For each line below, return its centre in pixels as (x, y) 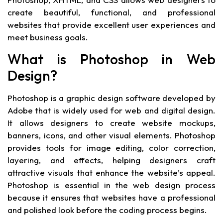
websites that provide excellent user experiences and (111, 25)
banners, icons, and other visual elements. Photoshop (111, 135)
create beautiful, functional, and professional (111, 12)
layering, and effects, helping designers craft (111, 160)
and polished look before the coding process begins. (107, 210)
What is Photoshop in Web (111, 59)
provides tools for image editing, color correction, (111, 147)
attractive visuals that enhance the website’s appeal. (111, 172)
